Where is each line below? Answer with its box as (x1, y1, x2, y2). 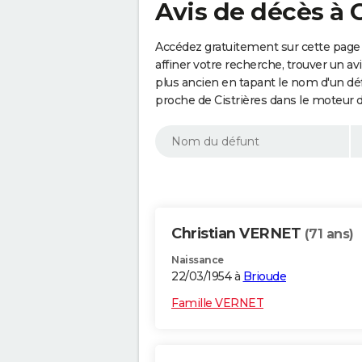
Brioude (242, 269, 286, 284)
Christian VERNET (171, 225, 305, 243)
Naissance (171, 254, 224, 267)
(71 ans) (304, 226, 354, 242)
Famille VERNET (171, 296, 263, 311)
